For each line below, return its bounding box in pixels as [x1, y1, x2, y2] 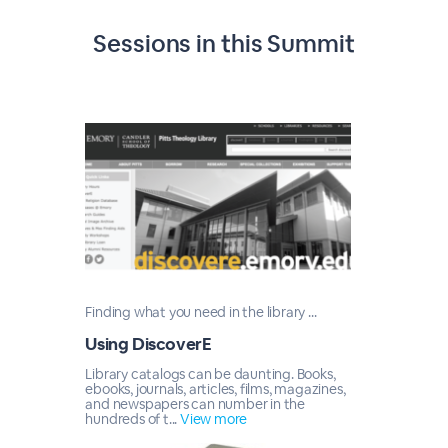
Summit [267, 28, 355, 59]
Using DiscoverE [85, 333, 212, 355]
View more [179, 410, 248, 428]
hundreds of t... [85, 410, 180, 428]
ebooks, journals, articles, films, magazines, [85, 380, 346, 398]
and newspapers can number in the [85, 395, 305, 413]
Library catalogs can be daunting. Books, [85, 365, 336, 383]
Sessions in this [93, 28, 268, 59]
